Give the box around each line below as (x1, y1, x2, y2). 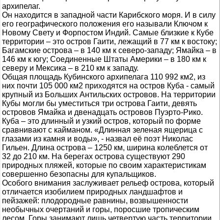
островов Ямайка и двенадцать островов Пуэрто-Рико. (2, 108, 203, 116)
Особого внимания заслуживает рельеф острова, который (2, 179, 214, 187)
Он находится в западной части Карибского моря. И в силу (2, 11, 216, 19)
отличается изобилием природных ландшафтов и (2, 188, 183, 196)
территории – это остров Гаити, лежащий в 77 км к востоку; (2, 37, 217, 46)
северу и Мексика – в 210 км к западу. (2, 64, 138, 72)
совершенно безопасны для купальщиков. (2, 170, 156, 178)
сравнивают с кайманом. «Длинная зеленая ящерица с (2, 126, 203, 134)
